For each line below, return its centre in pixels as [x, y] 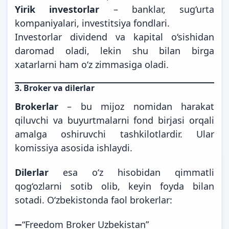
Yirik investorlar [57, 9]
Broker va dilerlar [59, 88]
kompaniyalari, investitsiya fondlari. [92, 23]
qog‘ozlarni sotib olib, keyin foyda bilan [114, 186]
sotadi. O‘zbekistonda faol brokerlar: [94, 200]
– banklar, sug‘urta [157, 9]
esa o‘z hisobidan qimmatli [131, 172]
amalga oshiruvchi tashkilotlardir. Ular [114, 134]
